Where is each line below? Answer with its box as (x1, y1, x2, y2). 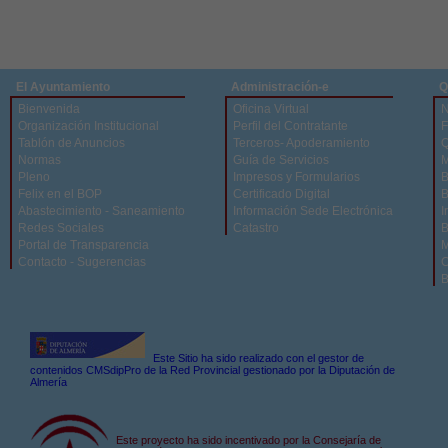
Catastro (233, 220, 279, 235)
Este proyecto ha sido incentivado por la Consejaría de (116, 433, 381, 446)
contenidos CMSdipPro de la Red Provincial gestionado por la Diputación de (30, 363, 395, 376)
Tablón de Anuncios (18, 135, 125, 150)
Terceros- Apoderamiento (233, 135, 370, 150)
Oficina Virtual (233, 101, 309, 116)
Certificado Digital (233, 186, 330, 201)
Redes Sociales (18, 220, 104, 235)
